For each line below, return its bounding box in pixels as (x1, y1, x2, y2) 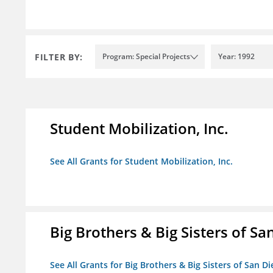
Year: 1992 (218, 51, 255, 62)
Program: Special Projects (102, 51, 190, 62)
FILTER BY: (35, 51, 83, 63)
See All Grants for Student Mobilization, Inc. (50, 155, 233, 168)
